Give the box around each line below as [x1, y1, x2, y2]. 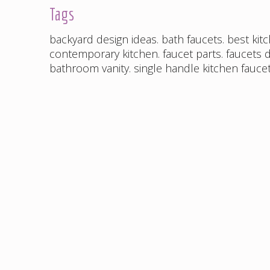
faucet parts [163, 46, 221, 61]
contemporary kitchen [49, 46, 158, 61]
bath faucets [162, 32, 222, 47]
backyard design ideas [49, 32, 157, 47]
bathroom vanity [49, 61, 129, 76]
